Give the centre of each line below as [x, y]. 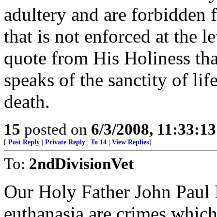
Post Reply [24, 142]
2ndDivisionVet [81, 163]
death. [27, 101]
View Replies [130, 142]
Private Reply [65, 142]
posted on [56, 129]
